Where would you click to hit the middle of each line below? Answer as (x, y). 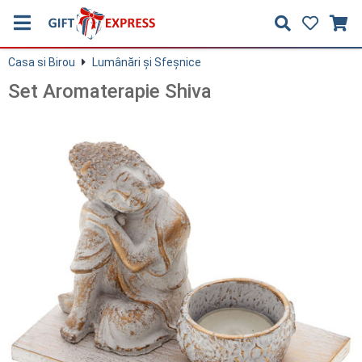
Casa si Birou (42, 62)
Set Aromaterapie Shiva (110, 91)
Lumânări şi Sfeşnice (147, 62)
